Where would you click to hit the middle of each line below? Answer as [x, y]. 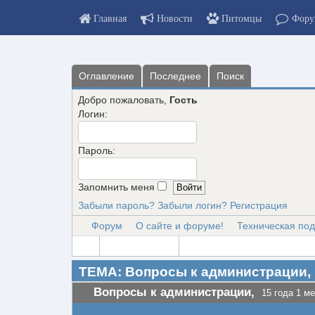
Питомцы [242, 18]
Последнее [175, 76]
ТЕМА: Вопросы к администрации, [195, 272]
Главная [110, 18]
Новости [175, 18]
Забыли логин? [192, 205]
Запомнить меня [118, 187]
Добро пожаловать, [124, 100]
